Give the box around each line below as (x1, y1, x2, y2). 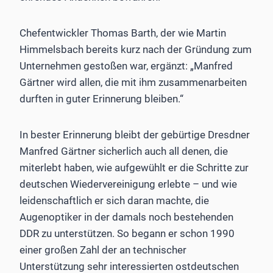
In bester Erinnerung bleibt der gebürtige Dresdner (19, 129, 250, 141)
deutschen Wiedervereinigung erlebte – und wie (19, 178, 237, 191)
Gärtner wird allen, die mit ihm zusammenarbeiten (19, 76, 247, 89)
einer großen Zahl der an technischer (19, 244, 186, 257)
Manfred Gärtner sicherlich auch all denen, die (19, 145, 228, 158)
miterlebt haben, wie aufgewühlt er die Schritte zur (19, 161, 249, 174)
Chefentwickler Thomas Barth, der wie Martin (19, 27, 226, 40)
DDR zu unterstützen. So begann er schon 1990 (19, 227, 235, 240)
